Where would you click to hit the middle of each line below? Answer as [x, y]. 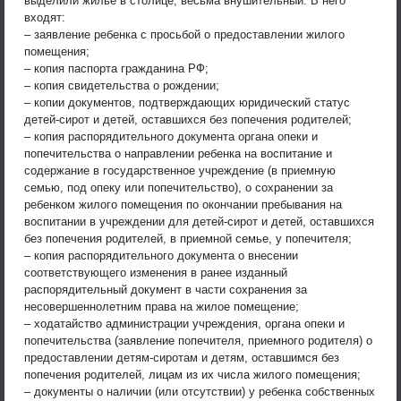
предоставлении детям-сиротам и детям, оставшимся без [182, 357]
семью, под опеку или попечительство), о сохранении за [179, 187]
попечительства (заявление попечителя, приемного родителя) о [198, 340]
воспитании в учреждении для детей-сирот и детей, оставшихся [199, 221]
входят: [45, 17]
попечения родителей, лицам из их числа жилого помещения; [192, 374]
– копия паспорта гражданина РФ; [116, 68]
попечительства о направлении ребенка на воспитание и [178, 153]
